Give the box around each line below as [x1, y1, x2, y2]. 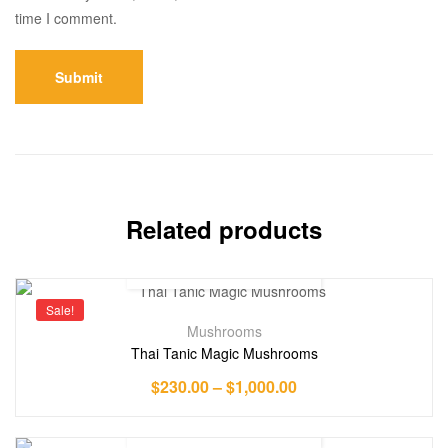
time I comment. [15, 7, 117, 28]
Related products [126, 212, 322, 247]
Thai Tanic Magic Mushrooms [130, 343, 318, 364]
